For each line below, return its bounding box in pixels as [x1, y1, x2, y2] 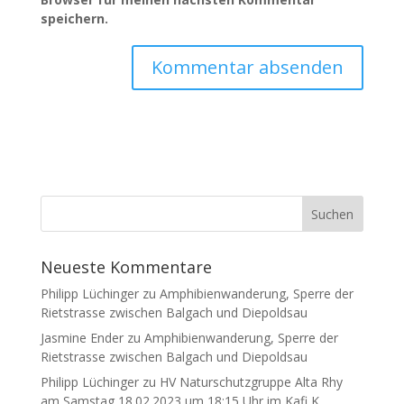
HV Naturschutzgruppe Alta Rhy [159, 373, 343, 390]
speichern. [40, 10, 108, 27]
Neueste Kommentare [40, 256, 212, 278]
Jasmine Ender [40, 329, 124, 346]
